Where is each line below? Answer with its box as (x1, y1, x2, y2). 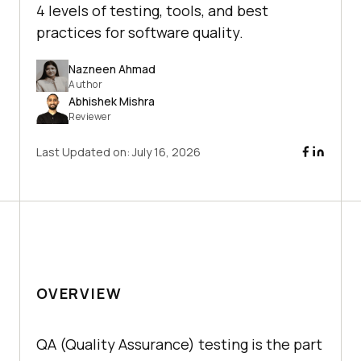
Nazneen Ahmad (68, 60, 156, 77)
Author (68, 77, 102, 91)
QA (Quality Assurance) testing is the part (36, 334, 322, 355)
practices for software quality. (36, 23, 243, 43)
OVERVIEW (36, 284, 122, 304)
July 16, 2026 (132, 144, 201, 160)
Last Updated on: (36, 144, 132, 160)
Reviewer (68, 109, 111, 123)
